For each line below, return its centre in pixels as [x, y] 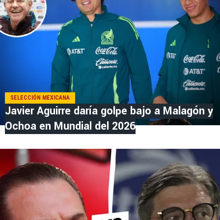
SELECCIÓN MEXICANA [40, 98]
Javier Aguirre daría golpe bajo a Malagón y [109, 111]
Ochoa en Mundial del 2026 [70, 126]
